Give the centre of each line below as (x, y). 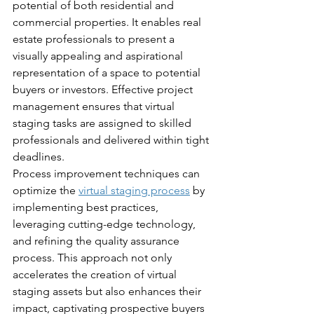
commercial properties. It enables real (108, 22)
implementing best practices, (87, 207)
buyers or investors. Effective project (104, 89)
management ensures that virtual (95, 106)
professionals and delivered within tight (112, 139)
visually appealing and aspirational (99, 55)
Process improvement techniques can (108, 173)
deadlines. (39, 156)
